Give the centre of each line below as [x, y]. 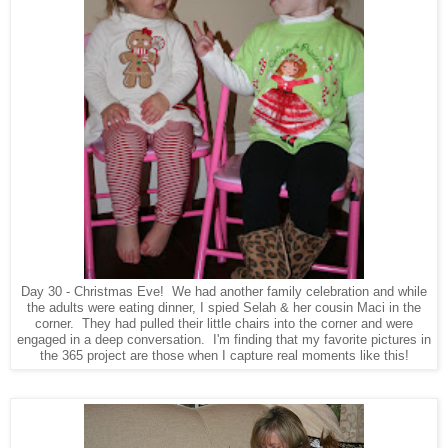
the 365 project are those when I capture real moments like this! [224, 356]
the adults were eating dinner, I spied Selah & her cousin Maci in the [224, 308]
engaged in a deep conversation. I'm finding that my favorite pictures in [224, 340]
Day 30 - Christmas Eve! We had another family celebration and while [224, 292]
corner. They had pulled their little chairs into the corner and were [224, 324]
